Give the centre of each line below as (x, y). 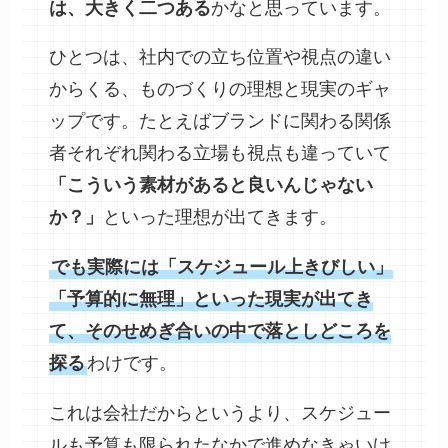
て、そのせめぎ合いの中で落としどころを (220, 331)
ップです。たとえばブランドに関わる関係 (220, 121)
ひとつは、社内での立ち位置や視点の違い (220, 57)
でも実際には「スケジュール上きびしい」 (222, 267)
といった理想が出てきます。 (220, 217)
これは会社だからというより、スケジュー (220, 413)
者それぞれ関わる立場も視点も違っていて (220, 153)
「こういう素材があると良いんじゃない (211, 185)
